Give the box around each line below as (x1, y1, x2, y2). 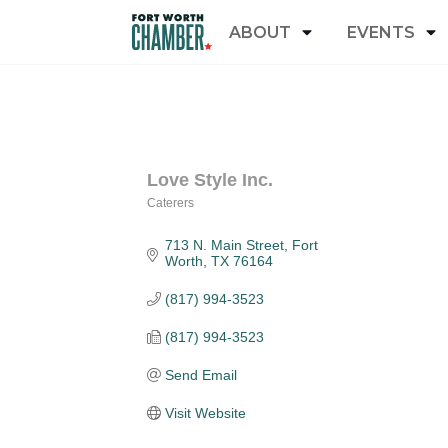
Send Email (164, 367, 237, 383)
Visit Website (164, 405, 246, 421)
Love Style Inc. (147, 170, 273, 190)
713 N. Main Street (164, 237, 284, 253)
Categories (146, 206, 285, 235)
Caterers (147, 196, 194, 210)
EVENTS (347, 22, 415, 42)
